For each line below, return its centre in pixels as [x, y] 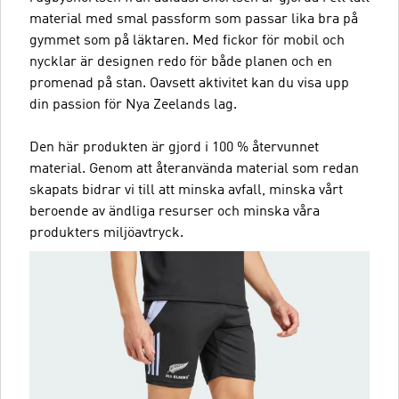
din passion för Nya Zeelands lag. [133, 105]
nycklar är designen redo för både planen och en [181, 62]
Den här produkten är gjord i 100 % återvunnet [174, 148]
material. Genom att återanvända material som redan [194, 169]
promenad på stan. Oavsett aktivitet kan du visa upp [189, 84]
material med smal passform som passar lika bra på [194, 20]
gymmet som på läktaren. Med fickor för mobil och [187, 41]
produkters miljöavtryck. [106, 233]
